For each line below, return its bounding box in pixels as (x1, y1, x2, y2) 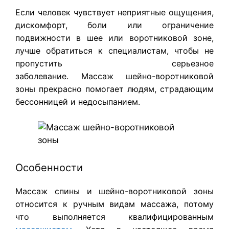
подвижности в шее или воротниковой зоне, (15, 32, 214, 43)
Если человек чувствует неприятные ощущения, (15, 7, 214, 17)
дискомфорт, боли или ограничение (15, 19, 214, 30)
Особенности (15, 161, 83, 174)
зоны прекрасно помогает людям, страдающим (15, 83, 214, 94)
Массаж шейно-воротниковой (81, 71, 214, 81)
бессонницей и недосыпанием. (15, 96, 143, 107)
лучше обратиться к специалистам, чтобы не (15, 45, 214, 56)
